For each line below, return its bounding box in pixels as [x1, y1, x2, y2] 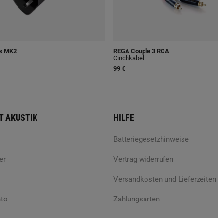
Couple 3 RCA [129, 47, 169, 55]
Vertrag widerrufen [113, 155, 173, 164]
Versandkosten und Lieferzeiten [113, 175, 216, 184]
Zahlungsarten [113, 195, 160, 204]
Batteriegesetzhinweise [113, 135, 189, 144]
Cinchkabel [113, 54, 144, 62]
